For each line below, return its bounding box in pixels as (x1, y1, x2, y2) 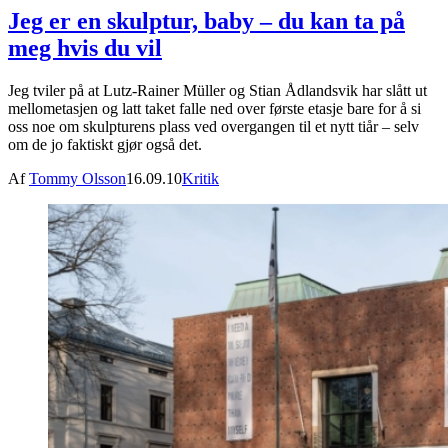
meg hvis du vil (8, 35, 162, 62)
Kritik (182, 170, 219, 188)
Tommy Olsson (29, 170, 126, 188)
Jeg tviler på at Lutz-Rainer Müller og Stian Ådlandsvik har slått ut (8, 82, 427, 100)
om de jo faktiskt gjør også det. (8, 136, 202, 154)
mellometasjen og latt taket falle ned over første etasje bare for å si (8, 100, 421, 118)
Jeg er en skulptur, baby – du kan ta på (8, 8, 405, 35)
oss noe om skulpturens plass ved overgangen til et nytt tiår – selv (8, 118, 419, 136)
